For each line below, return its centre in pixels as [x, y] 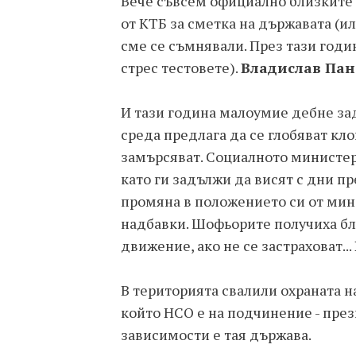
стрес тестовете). [181, 68]
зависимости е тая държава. [216, 335]
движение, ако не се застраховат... [238, 246]
